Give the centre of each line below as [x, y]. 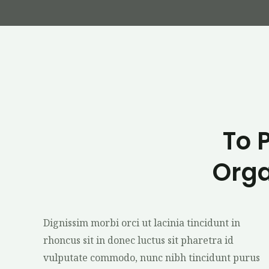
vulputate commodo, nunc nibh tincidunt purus [152, 258]
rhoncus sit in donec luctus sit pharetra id [138, 240]
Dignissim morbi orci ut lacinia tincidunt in [142, 223]
